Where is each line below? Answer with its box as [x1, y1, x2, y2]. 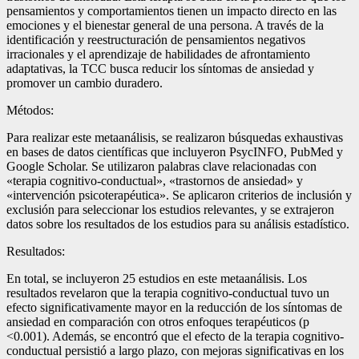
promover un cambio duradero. [6, 75, 163, 90]
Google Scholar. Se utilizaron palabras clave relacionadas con [6, 159, 317, 173]
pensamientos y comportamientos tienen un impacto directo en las [6, 3, 337, 18]
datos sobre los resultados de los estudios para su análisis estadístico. [6, 216, 349, 231]
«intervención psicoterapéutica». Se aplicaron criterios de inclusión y [6, 188, 352, 202]
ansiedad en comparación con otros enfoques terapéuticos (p [6, 314, 309, 329]
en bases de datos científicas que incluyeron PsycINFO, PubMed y [6, 144, 343, 159]
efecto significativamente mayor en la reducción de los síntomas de [6, 300, 342, 314]
